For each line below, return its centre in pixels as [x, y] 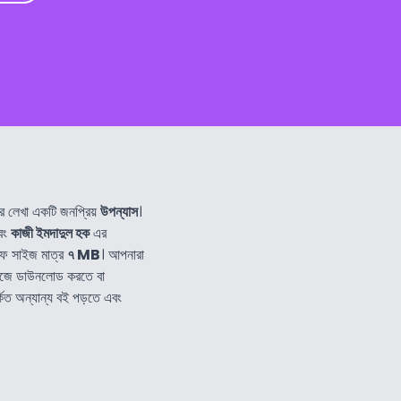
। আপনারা [122, 255]
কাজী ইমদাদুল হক [50, 234]
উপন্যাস [119, 212]
